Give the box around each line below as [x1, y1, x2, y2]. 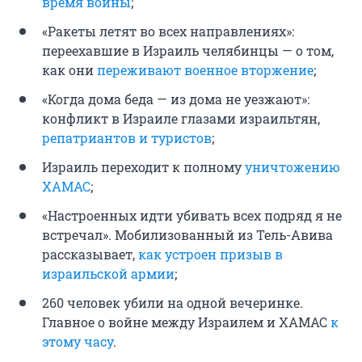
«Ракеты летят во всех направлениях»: [42, 23, 294, 40]
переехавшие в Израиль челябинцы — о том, [42, 42, 334, 60]
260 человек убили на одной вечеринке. [42, 294, 303, 312]
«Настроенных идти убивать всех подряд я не [42, 207, 342, 225]
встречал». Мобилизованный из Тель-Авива [42, 226, 333, 244]
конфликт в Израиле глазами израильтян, [42, 110, 320, 128]
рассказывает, [42, 246, 138, 263]
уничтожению [245, 158, 340, 176]
